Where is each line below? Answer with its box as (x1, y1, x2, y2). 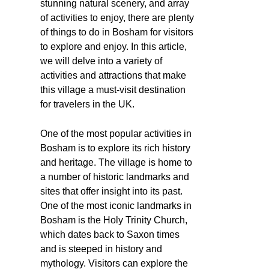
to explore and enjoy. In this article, (40, 41, 187, 52)
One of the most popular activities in (40, 128, 192, 139)
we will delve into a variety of (40, 55, 162, 66)
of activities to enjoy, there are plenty (40, 12, 194, 23)
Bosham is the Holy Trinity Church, (40, 214, 187, 225)
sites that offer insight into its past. (40, 186, 183, 196)
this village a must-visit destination (40, 84, 186, 95)
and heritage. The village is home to (40, 157, 192, 168)
